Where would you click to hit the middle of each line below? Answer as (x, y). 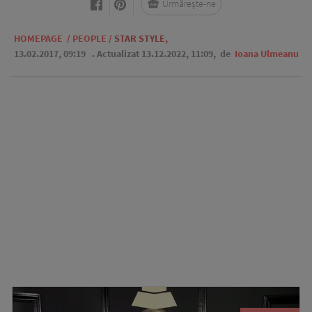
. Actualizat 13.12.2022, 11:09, (155, 54)
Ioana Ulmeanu (266, 54)
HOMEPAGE (38, 38)
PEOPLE (89, 38)
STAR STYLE (139, 38)
